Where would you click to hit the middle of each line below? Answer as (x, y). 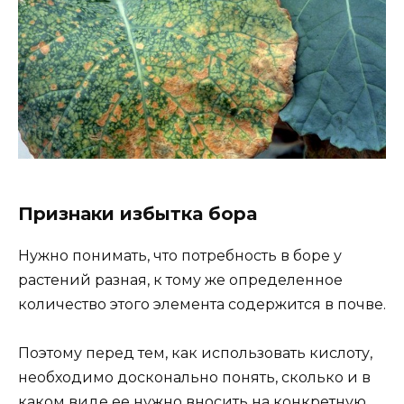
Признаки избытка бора (138, 213)
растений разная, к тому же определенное (180, 280)
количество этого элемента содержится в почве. (202, 304)
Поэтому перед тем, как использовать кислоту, (195, 353)
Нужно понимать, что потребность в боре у (180, 255)
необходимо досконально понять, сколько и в (194, 377)
